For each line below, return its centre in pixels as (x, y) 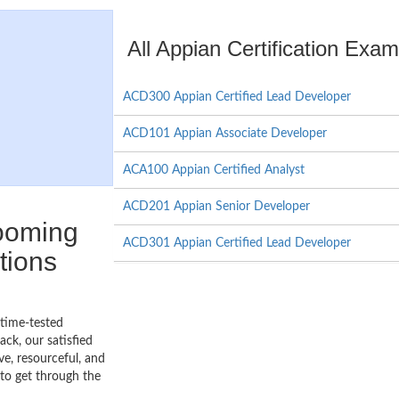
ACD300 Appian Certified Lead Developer (236, 97)
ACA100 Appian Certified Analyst (213, 170)
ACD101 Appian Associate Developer (224, 134)
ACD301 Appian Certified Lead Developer (236, 243)
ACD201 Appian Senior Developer (216, 207)
